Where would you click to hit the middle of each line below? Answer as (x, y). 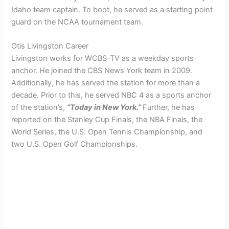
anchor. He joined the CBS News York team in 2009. (102, 71)
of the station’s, (39, 108)
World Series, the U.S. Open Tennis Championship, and (107, 132)
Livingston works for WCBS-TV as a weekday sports (103, 59)
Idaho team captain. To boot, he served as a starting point (112, 9)
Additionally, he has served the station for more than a (106, 83)
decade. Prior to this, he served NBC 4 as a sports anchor (111, 95)
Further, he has (169, 108)
